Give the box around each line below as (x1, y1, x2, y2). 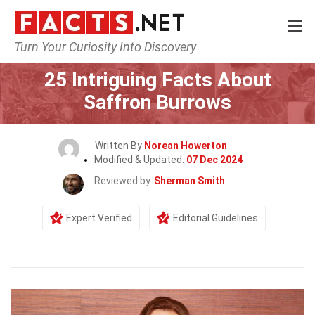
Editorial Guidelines (173, 212, 258, 224)
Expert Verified (66, 212, 132, 224)
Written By (95, 140, 144, 151)
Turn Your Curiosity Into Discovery (14, 39, 196, 54)
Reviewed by (94, 175, 150, 186)
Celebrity (158, 48, 200, 59)
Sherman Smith (154, 175, 225, 186)
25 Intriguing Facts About (44, 68, 271, 91)
